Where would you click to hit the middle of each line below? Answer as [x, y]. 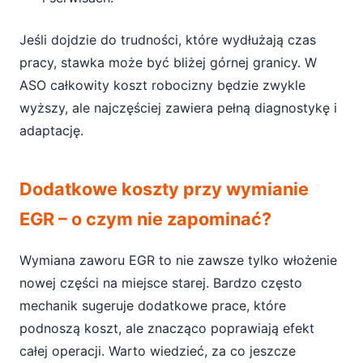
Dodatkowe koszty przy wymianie [164, 189]
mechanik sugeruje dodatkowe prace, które [153, 305]
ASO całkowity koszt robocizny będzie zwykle [162, 85]
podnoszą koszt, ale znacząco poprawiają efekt [167, 328]
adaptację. [51, 130]
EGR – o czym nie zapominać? [145, 219]
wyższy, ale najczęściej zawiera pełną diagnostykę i [178, 108]
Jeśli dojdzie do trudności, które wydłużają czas [168, 40]
